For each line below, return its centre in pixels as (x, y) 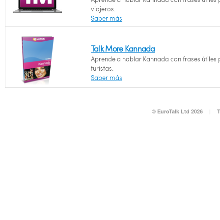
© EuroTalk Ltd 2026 (177, 111)
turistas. (102, 68)
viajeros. (103, 9)
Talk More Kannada (123, 48)
